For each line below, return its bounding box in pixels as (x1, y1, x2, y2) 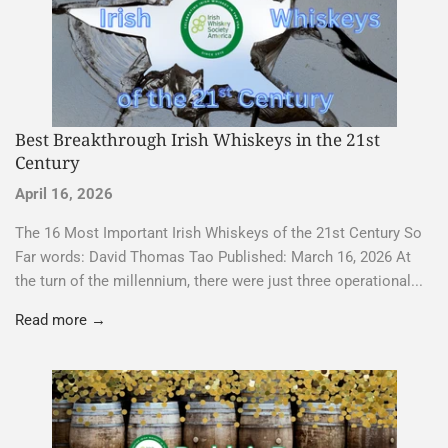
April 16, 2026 (15, 167, 113, 186)
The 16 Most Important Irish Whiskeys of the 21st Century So (15, 206, 422, 225)
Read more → (15, 293, 106, 312)
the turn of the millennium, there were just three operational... (15, 254, 423, 273)
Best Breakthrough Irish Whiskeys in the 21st (15, 109, 380, 133)
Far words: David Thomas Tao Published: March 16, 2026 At (15, 230, 411, 249)
